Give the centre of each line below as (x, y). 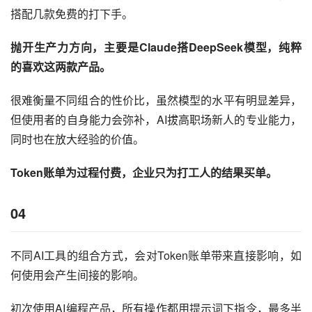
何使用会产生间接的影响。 (77, 274)
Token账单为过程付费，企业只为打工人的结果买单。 (144, 172)
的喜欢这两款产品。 (61, 66)
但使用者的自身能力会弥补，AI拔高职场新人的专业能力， (156, 119)
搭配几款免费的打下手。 (72, 13)
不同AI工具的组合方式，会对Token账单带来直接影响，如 (156, 255)
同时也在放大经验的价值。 (77, 139)
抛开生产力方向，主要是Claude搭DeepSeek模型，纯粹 (156, 47)
